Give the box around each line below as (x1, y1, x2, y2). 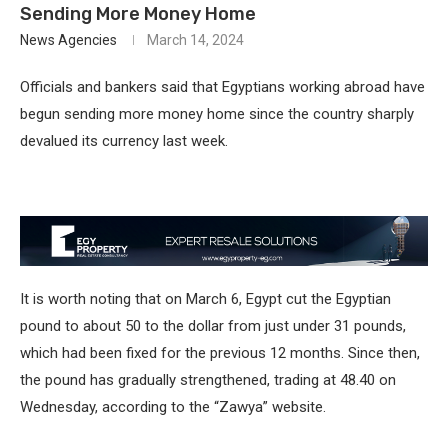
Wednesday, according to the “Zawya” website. (20, 398, 326, 417)
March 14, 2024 (147, 31, 244, 48)
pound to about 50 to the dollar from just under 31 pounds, (20, 317, 406, 336)
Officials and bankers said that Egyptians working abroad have (20, 77, 425, 96)
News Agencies (20, 31, 117, 48)
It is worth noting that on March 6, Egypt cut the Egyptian (20, 290, 391, 309)
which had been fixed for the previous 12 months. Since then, (20, 344, 420, 363)
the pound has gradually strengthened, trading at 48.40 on (20, 371, 396, 390)
